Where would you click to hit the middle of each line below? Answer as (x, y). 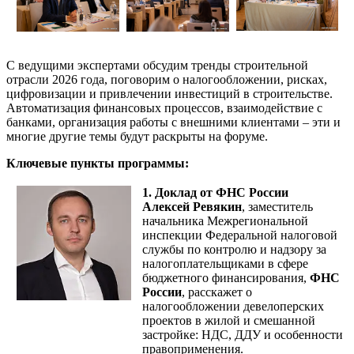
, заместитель (277, 206)
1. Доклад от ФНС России (215, 192)
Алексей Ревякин (192, 206)
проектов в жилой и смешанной (229, 320)
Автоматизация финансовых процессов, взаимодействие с (164, 107)
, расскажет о (217, 292)
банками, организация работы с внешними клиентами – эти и (173, 122)
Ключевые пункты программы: (98, 163)
